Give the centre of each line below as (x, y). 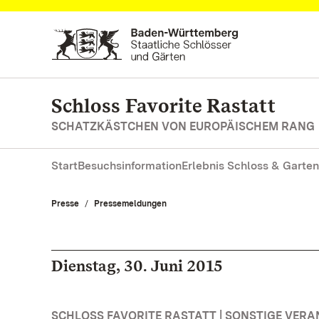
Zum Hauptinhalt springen (96, 25)
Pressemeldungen (130, 204)
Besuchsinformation (130, 166)
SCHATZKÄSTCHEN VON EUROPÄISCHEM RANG (183, 126)
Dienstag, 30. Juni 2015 (137, 266)
